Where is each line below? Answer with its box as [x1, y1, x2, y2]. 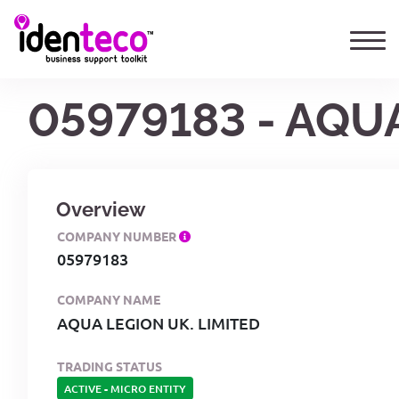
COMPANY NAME [57, 290, 160, 307]
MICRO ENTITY [110, 380, 186, 396]
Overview [56, 197, 145, 221]
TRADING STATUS [57, 357, 162, 374]
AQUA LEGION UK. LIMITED [57, 312, 260, 333]
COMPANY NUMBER [57, 227, 179, 244]
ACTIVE [64, 380, 102, 396]
